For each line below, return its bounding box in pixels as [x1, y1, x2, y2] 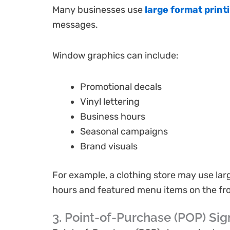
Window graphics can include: [52, 50, 179, 62]
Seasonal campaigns [80, 125, 168, 137]
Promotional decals [80, 81, 162, 92]
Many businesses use [52, 4, 145, 15]
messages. [52, 18, 98, 30]
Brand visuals [80, 140, 138, 152]
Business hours [80, 110, 145, 122]
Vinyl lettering [80, 95, 140, 107]
